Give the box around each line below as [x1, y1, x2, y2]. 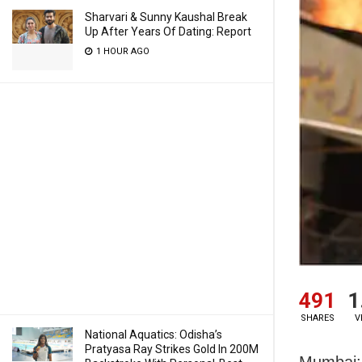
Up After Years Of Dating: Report [85, 25, 251, 38]
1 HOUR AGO [94, 46, 149, 57]
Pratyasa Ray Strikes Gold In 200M [85, 343, 259, 356]
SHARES [300, 312, 335, 323]
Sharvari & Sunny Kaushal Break [85, 11, 247, 23]
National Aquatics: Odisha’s [85, 328, 222, 341]
